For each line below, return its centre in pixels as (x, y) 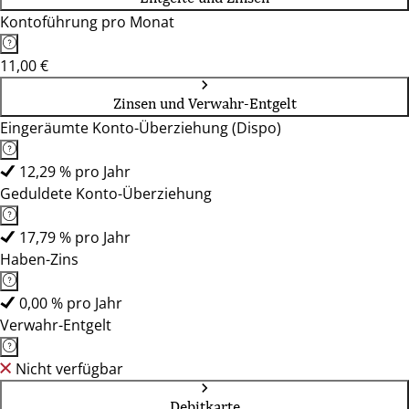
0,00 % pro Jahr (71, 303)
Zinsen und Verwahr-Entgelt (204, 103)
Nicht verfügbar (69, 369)
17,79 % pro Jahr (75, 237)
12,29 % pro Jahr (75, 172)
